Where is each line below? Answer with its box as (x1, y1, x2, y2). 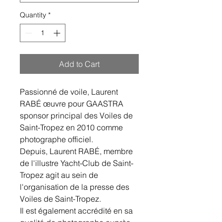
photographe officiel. (20, 134, 93, 145)
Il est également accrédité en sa (20, 206, 133, 216)
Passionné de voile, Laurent (20, 87, 118, 97)
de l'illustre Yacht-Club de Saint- (20, 158, 133, 168)
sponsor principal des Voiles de (20, 111, 133, 121)
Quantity (20, 10, 46, 20)
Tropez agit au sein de (20, 170, 98, 180)
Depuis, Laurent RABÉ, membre (20, 146, 133, 157)
